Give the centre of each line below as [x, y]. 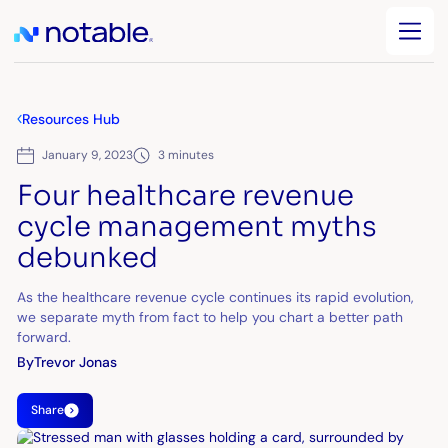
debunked [88, 257]
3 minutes [186, 155]
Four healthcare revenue [186, 195]
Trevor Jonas [76, 361]
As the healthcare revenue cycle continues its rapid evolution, [216, 296]
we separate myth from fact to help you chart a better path [210, 316]
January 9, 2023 [88, 155]
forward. [44, 336]
